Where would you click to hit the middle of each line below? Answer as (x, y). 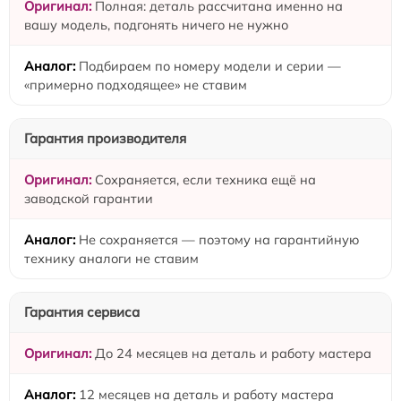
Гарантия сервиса (82, 312)
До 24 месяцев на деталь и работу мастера (233, 354)
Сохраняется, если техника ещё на (205, 180)
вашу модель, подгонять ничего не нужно (156, 25)
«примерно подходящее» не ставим (136, 85)
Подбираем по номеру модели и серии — (210, 66)
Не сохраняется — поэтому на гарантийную (219, 240)
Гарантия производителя (105, 139)
